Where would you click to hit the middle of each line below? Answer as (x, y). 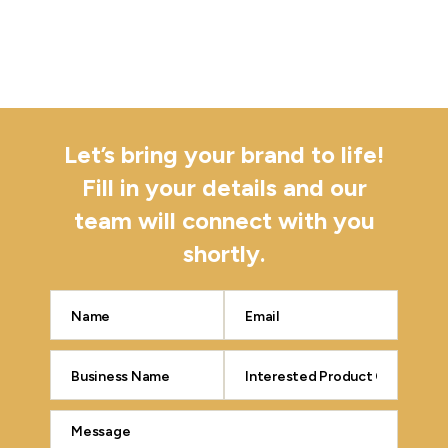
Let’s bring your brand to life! (224, 154)
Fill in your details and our (224, 187)
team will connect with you (224, 220)
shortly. (224, 253)
